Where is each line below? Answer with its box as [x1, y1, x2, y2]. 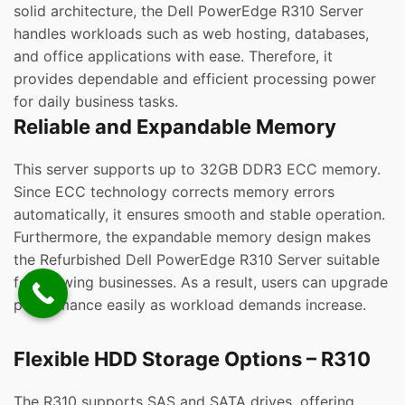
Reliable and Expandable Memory [14, 115, 336, 139]
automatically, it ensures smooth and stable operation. [14, 205, 385, 224]
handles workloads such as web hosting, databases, [14, 24, 369, 43]
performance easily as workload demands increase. [14, 296, 366, 315]
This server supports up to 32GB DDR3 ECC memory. [14, 160, 381, 179]
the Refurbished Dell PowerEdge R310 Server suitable [14, 250, 380, 269]
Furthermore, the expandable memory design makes [14, 228, 371, 247]
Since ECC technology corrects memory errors [14, 183, 334, 202]
